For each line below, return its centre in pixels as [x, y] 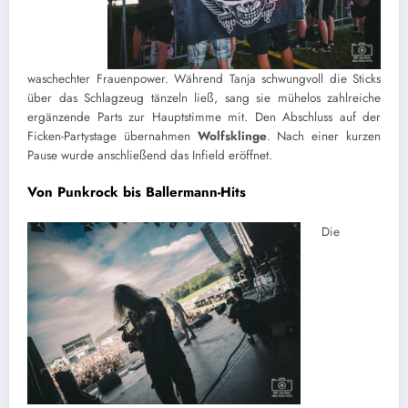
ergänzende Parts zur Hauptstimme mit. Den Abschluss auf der [204, 117]
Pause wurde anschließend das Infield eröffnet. [150, 155]
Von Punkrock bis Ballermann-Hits [137, 192]
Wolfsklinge [232, 136]
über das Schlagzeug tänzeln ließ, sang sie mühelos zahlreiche [204, 97]
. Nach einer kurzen [324, 136]
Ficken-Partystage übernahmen [112, 136]
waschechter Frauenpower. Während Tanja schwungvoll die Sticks [204, 78]
